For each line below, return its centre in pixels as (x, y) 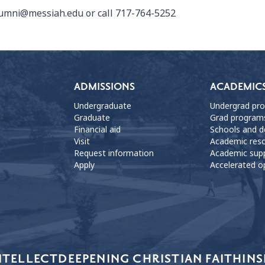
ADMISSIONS (104, 87)
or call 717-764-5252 (130, 14)
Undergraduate (102, 106)
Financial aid (97, 130)
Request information (114, 153)
